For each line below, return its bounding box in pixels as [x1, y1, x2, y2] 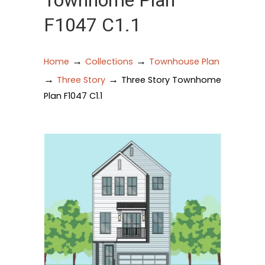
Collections [85, 56, 133, 67]
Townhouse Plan [149, 56, 219, 67]
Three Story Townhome [121, 74, 221, 86]
